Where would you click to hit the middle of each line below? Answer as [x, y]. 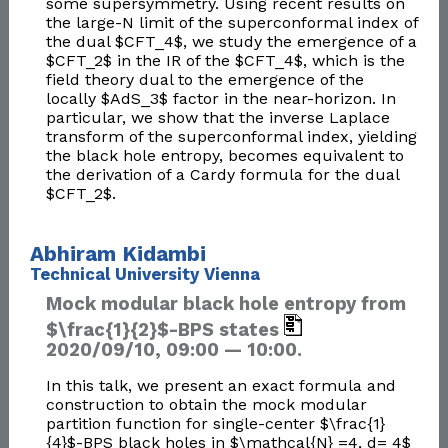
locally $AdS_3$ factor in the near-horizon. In [220, 99]
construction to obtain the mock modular [206, 405]
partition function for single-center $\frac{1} [215, 424]
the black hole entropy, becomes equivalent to [224, 156]
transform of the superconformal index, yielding [231, 137]
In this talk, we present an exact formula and [220, 386]
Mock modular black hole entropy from [225, 304]
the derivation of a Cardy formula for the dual [222, 175]
